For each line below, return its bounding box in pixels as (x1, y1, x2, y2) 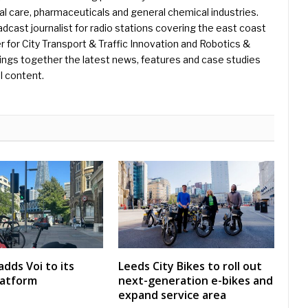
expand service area (118, 287, 226, 303)
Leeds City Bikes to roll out (118, 258, 262, 274)
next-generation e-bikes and (118, 273, 273, 289)
